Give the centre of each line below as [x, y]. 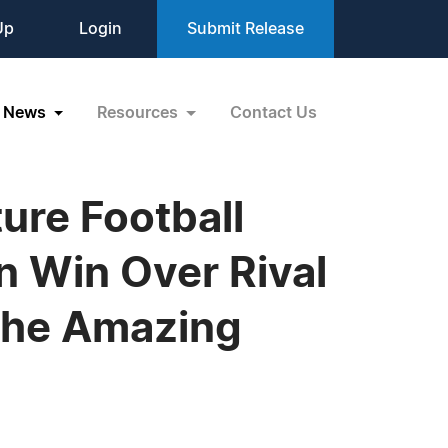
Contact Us [273, 112]
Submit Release [245, 29]
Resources [140, 112]
